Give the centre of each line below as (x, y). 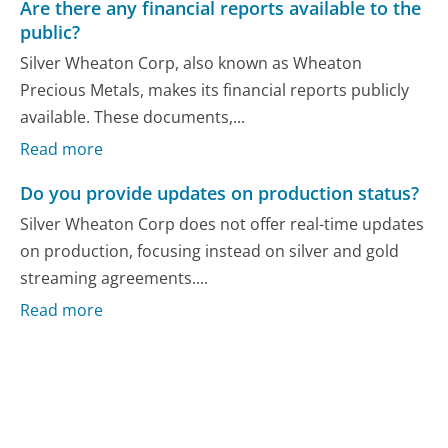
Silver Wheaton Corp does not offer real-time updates (222, 223)
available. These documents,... (133, 116)
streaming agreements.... (114, 277)
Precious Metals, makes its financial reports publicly (215, 89)
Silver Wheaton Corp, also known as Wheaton (191, 62)
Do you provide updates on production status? (220, 192)
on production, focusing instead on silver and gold (210, 250)
